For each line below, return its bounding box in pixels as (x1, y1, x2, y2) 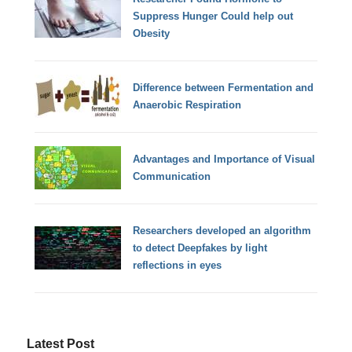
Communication (133, 170, 211, 182)
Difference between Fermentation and (133, 81, 314, 93)
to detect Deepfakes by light (133, 241, 268, 254)
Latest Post (27, 336, 95, 350)
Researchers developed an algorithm (133, 224, 312, 236)
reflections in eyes (133, 258, 222, 271)
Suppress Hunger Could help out (133, 9, 294, 22)
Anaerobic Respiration (133, 98, 242, 111)
